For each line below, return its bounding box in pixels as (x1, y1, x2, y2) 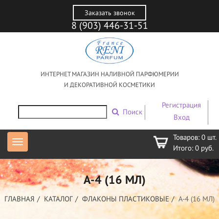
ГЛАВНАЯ (4, 194, 35, 204)
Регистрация (162, 100, 201, 110)
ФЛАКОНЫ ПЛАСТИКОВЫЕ (82, 194, 169, 204)
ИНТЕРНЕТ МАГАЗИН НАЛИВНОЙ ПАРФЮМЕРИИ (40, 70, 179, 79)
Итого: (173, 143, 195, 153)
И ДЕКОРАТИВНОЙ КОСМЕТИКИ (64, 81, 155, 89)
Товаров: (173, 132, 201, 142)
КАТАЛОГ (44, 194, 73, 204)
